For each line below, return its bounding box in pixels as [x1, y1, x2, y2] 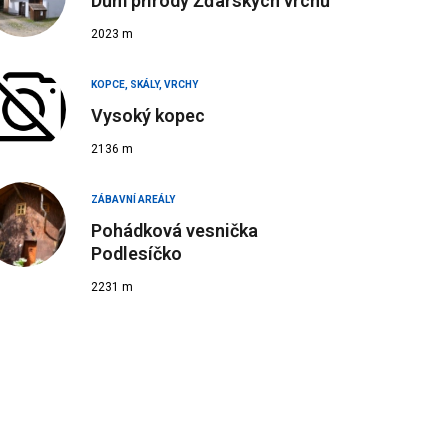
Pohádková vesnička [91, 220, 258, 241]
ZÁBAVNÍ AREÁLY [91, 194, 175, 205]
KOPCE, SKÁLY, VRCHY [91, 79, 198, 90]
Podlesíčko [91, 243, 182, 264]
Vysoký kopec [91, 105, 205, 126]
